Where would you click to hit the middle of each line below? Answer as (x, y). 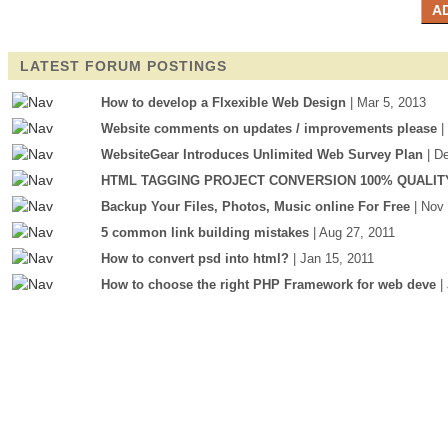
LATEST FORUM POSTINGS (123, 66)
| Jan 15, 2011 (333, 258)
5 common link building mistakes (205, 232)
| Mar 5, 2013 (388, 102)
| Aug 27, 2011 (354, 232)
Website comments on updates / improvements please (269, 128)
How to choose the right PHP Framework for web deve (268, 284)
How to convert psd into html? (195, 258)
